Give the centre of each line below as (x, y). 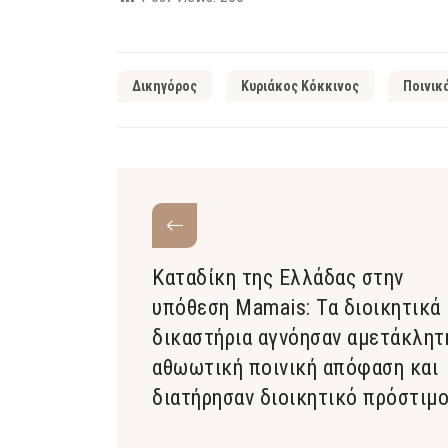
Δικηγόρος (164, 86)
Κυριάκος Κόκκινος (300, 86)
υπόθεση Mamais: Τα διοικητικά (296, 307)
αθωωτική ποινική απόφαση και (295, 367)
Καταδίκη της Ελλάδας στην (278, 277)
